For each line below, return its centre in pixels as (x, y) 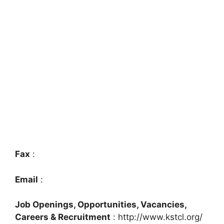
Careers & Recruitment (63, 217)
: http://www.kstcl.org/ (156, 217)
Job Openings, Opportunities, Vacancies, (101, 205)
